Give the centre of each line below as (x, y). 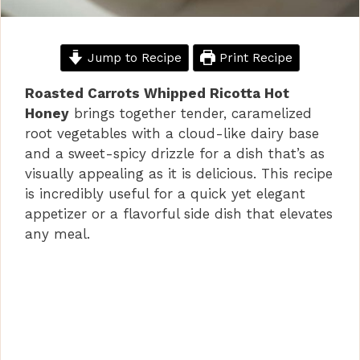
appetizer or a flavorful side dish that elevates (179, 213)
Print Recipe (254, 57)
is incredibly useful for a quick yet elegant (165, 193)
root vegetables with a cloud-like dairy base (172, 133)
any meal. (57, 233)
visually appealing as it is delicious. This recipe (179, 173)
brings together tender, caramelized (190, 113)
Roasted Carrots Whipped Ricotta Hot (157, 93)
